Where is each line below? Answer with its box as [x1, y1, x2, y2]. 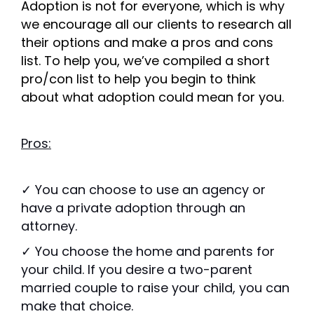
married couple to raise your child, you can [21, 279, 289, 297]
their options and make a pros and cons [21, 34, 273, 52]
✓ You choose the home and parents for [21, 243, 275, 261]
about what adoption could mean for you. [21, 88, 284, 107]
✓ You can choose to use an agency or [21, 181, 266, 199]
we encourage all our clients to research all [21, 15, 292, 34]
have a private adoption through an [21, 199, 245, 217]
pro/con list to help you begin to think [21, 70, 256, 88]
